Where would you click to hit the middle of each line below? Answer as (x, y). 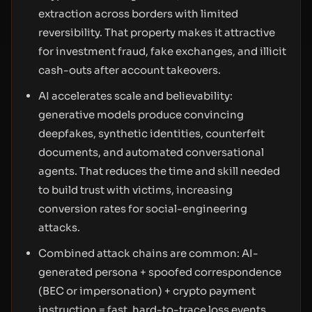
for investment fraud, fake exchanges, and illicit (162, 51)
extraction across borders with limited (138, 14)
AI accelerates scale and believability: (135, 96)
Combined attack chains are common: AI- (148, 253)
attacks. (59, 227)
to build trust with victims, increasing (135, 190)
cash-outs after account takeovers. (130, 70)
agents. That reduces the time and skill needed (159, 171)
